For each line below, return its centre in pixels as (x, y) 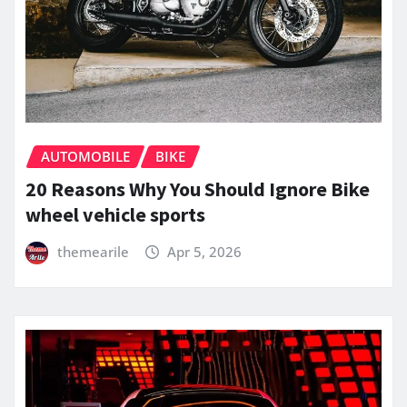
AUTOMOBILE (85, 156)
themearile (93, 252)
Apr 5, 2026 (205, 252)
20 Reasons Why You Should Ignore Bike (198, 189)
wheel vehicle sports (115, 215)
